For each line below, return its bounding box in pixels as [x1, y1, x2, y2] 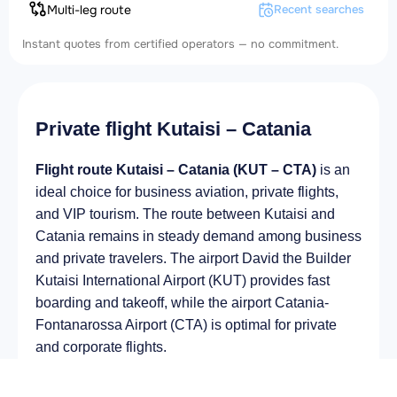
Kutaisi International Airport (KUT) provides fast [35, 273, 330, 289]
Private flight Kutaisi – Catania [35, 118, 311, 141]
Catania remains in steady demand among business [35, 229, 362, 245]
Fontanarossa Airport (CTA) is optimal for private [35, 317, 337, 333]
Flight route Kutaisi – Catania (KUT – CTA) [35, 162, 316, 178]
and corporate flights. [35, 339, 167, 355]
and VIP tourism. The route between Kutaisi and [35, 206, 335, 222]
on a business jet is [189, 370, 313, 386]
